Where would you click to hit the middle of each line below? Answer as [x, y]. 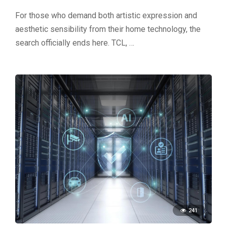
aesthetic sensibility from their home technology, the [108, 29]
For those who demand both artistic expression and [106, 15]
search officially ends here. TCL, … [75, 43]
